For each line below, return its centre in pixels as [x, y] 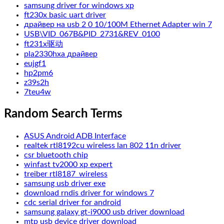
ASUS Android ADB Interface [75, 136]
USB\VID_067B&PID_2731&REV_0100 [92, 34]
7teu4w [37, 92]
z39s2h [36, 83]
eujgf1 [35, 64]
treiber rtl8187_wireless [66, 174]
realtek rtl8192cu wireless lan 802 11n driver [102, 146]
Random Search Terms [63, 114]
